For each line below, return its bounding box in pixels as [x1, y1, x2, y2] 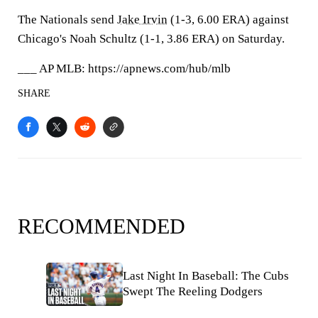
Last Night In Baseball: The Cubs [123, 269, 289, 283]
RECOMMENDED [18, 214, 185, 238]
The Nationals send [18, 13, 117, 26]
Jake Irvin [117, 13, 168, 26]
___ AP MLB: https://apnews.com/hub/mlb [18, 62, 231, 75]
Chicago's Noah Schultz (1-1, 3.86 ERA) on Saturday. [18, 32, 285, 45]
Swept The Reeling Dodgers [123, 285, 263, 299]
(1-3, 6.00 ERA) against [168, 13, 289, 26]
